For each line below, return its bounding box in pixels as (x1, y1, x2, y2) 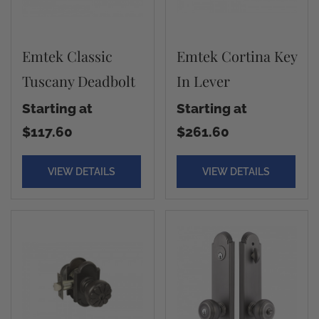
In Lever (176, 71, 230, 90)
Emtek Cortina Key (176, 46, 297, 66)
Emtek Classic (22, 46, 113, 66)
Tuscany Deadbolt (22, 71, 135, 90)
